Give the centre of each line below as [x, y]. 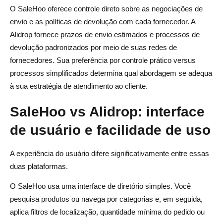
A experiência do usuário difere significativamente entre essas [110, 153]
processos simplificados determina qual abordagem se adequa [111, 73]
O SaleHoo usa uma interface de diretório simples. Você [100, 186]
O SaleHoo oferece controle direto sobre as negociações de [106, 8]
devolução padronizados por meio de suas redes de [93, 47]
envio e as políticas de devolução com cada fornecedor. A [103, 21]
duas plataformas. [39, 166]
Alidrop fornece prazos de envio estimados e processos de [105, 34]
